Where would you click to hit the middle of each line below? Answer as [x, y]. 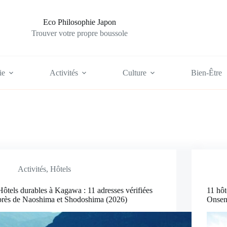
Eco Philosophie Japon [79, 22]
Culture [135, 72]
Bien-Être [207, 72]
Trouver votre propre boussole [79, 33]
